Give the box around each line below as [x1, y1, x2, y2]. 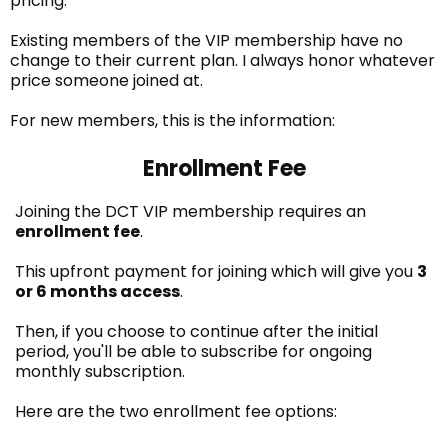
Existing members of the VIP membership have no [10, 28, 403, 52]
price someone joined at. [10, 68, 203, 92]
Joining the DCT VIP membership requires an [15, 199, 366, 223]
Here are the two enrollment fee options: [15, 399, 337, 423]
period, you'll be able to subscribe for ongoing [15, 339, 372, 363]
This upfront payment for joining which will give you [15, 259, 417, 283]
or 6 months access [15, 279, 180, 303]
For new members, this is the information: [10, 108, 335, 132]
